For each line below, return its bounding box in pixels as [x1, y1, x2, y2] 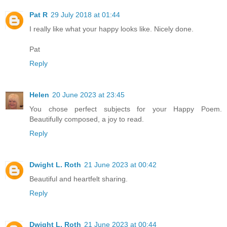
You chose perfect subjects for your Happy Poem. [29, 104, 222, 113]
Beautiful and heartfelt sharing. [29, 174, 128, 183]
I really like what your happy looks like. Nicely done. [29, 25, 194, 33]
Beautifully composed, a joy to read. [29, 115, 144, 123]
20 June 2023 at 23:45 [52, 90, 125, 99]
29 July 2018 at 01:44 [51, 11, 120, 19]
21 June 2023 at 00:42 [84, 160, 157, 169]
